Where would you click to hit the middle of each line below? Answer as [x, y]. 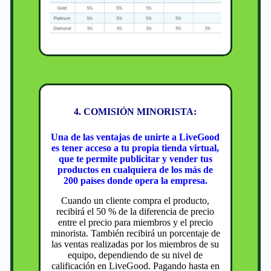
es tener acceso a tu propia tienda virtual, [135, 148]
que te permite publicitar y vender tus [135, 159]
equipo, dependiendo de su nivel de [135, 255]
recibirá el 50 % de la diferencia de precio [135, 211]
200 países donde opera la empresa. [135, 181]
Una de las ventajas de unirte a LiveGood [135, 137]
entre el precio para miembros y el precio [135, 222]
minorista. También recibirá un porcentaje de [135, 233]
